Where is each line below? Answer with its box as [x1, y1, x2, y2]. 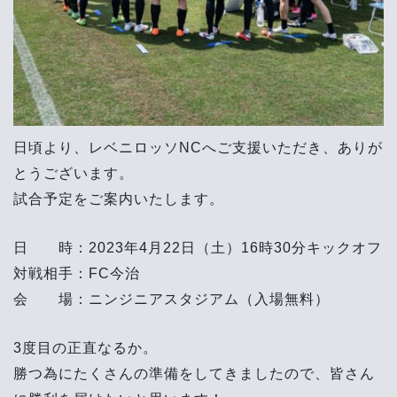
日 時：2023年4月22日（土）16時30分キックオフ [13, 240, 382, 256]
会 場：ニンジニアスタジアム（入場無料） [13, 292, 330, 307]
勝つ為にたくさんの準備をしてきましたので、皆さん [13, 366, 375, 382]
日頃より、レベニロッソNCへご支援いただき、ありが [13, 140, 383, 156]
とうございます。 [13, 166, 134, 182]
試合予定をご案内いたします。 [13, 191, 224, 207]
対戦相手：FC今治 [13, 266, 140, 282]
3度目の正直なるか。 [13, 340, 158, 356]
